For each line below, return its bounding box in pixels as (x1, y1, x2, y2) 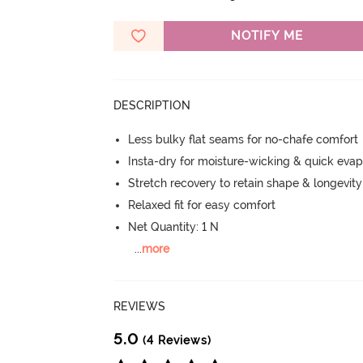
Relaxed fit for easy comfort (128, 199, 276, 212)
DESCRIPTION (113, 99, 191, 113)
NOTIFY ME (230, 28, 303, 44)
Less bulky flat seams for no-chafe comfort (128, 133, 359, 147)
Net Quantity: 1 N (128, 220, 220, 234)
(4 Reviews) (139, 334, 212, 348)
